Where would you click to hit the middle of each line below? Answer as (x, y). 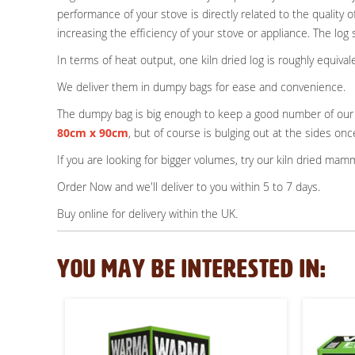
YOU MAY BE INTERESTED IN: (192, 269)
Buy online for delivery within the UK (146, 214)
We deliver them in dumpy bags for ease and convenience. (201, 87)
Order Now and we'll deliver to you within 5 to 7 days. (189, 187)
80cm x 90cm (93, 133)
